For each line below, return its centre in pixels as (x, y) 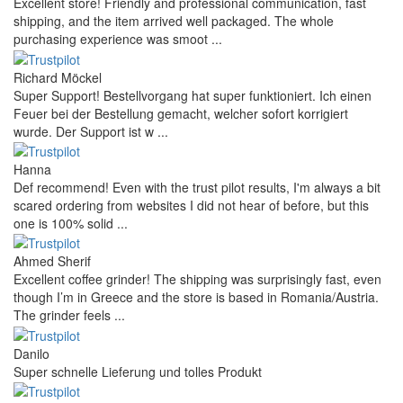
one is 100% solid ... (71, 224)
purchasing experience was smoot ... (118, 39)
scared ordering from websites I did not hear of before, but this (191, 206)
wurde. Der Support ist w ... (91, 131)
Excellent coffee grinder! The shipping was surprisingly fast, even (197, 279)
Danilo (31, 353)
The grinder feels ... (69, 315)
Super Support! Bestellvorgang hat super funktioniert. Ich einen (193, 95)
